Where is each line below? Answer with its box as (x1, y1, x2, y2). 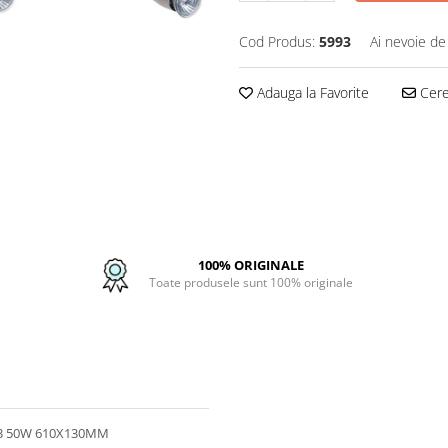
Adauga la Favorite (253, 82, 369, 102)
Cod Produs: (239, 31, 315, 51)
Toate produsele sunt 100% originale (149, 273, 354, 291)
